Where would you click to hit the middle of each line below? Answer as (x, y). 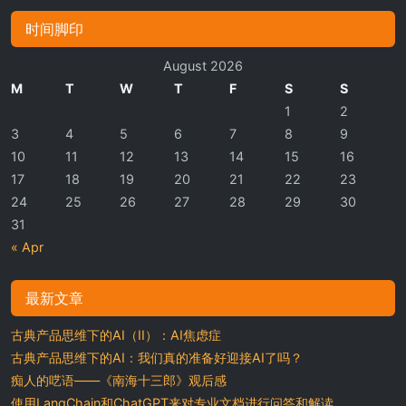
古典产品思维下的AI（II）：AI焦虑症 (116, 334)
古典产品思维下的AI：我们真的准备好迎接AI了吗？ (157, 357)
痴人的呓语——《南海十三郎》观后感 (119, 380)
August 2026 (203, 65)
